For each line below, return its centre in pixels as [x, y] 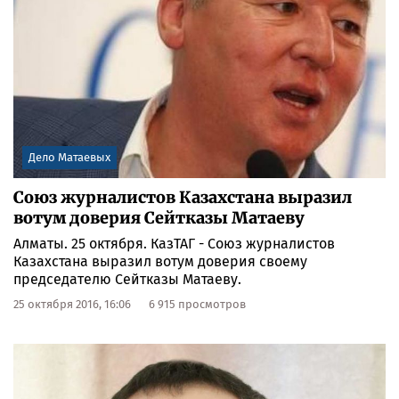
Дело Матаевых [69, 157]
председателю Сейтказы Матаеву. [127, 279]
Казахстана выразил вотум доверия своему [160, 261]
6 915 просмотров [197, 304]
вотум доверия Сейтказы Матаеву [159, 217]
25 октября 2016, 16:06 [72, 304]
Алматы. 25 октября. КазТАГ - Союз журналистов [174, 243]
